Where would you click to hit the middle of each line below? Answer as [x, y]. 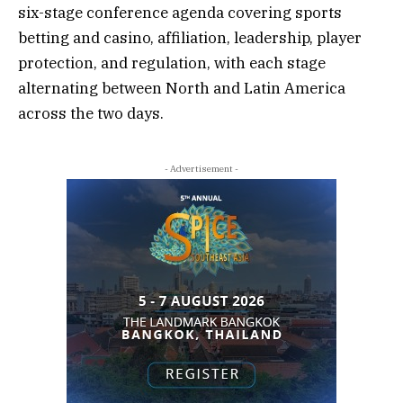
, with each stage [266, 63]
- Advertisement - [201, 169]
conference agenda [155, 13]
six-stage [50, 13]
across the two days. [91, 114]
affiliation [192, 38]
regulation [169, 63]
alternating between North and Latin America [182, 89]
